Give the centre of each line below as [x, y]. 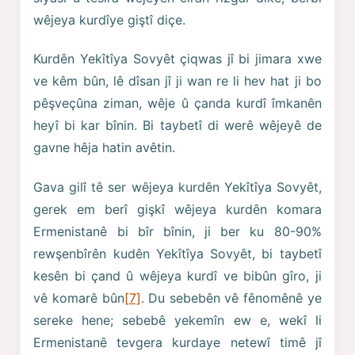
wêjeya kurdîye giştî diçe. [110, 19]
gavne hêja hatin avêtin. [105, 148]
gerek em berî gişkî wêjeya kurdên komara [177, 209]
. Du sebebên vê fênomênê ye [231, 298]
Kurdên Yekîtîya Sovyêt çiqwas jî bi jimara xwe [177, 59]
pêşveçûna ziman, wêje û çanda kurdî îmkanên [177, 103]
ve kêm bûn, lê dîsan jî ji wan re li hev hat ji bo [177, 81]
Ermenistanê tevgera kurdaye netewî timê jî [177, 342]
